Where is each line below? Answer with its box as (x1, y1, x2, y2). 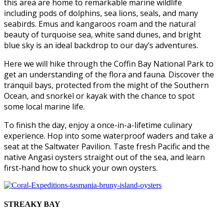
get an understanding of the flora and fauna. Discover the (4, 69, 214, 80)
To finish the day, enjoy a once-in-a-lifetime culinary (4, 119, 192, 130)
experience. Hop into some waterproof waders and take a (4, 130, 213, 141)
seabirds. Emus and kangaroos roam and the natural (4, 18, 196, 29)
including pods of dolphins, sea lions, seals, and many (4, 7, 198, 18)
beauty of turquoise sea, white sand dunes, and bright (4, 29, 201, 40)
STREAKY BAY (4, 200, 60, 208)
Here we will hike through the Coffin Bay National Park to (4, 58, 214, 69)
